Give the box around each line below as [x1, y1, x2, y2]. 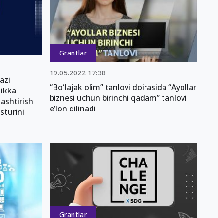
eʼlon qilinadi [50, 103, 96, 114]
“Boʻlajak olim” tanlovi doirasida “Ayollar [50, 82, 196, 93]
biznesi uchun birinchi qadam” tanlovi [50, 92, 187, 104]
